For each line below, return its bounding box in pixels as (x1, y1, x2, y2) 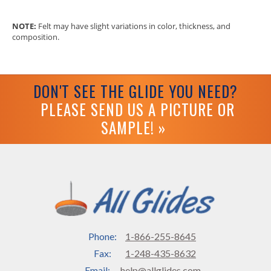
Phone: (88, 230, 117, 243)
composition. (12, 31, 59, 43)
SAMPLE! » (101, 116, 166, 139)
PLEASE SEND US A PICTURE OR (41, 98, 235, 121)
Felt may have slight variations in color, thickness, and (36, 21, 230, 32)
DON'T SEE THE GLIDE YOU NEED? (33, 80, 238, 103)
